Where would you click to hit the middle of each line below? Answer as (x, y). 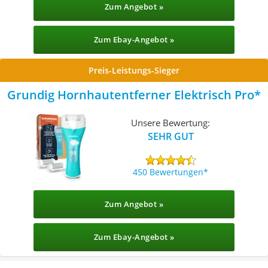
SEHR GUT (170, 136)
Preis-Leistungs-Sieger (134, 70)
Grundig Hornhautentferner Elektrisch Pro (131, 95)
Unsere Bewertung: (171, 122)
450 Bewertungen (168, 172)
